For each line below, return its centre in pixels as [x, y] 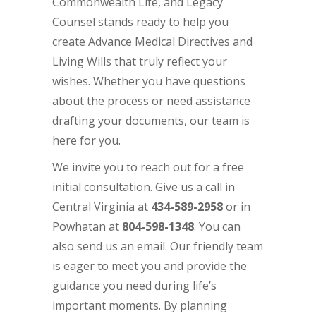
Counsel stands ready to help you [140, 22]
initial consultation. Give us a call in [144, 187]
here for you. [86, 141]
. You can [217, 227]
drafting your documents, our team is [151, 121]
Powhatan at [87, 227]
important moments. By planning [140, 306]
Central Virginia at [102, 207]
